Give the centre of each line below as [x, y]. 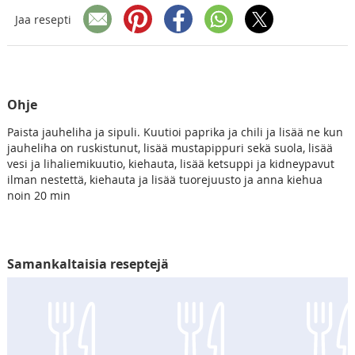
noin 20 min [38, 196]
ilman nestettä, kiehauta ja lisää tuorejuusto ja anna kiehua [164, 180]
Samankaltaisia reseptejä [88, 264]
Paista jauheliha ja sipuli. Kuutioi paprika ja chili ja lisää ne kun [175, 132]
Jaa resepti [43, 19]
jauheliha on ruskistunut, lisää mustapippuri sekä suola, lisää [170, 148]
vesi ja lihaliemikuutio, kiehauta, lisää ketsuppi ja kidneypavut [170, 164]
